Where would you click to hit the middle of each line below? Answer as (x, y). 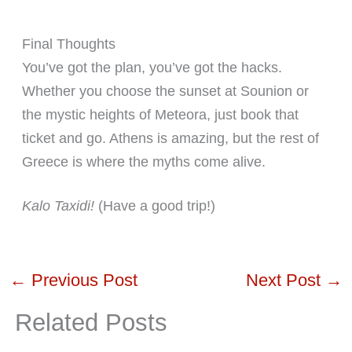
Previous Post (82, 280)
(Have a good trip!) (154, 205)
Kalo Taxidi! (58, 205)
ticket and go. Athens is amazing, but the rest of (170, 138)
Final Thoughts (68, 44)
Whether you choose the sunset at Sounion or (165, 91)
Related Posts (91, 323)
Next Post (286, 280)
